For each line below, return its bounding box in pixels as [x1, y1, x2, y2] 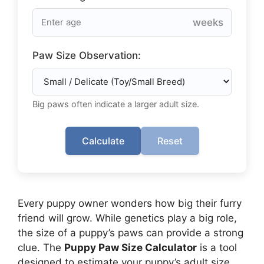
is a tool [197, 242, 237, 253]
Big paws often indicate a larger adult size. [32, 99, 199, 109]
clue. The [18, 242, 64, 253]
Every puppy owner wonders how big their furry [18, 197, 242, 209]
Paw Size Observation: [32, 49, 141, 61]
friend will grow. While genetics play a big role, [18, 212, 237, 224]
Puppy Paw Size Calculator [64, 242, 197, 253]
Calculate [81, 135, 124, 147]
